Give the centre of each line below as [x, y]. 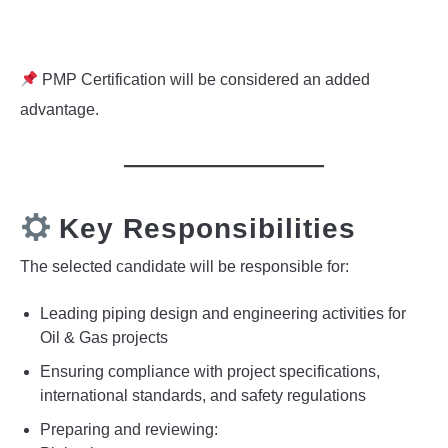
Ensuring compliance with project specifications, [210, 372]
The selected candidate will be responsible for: [184, 267]
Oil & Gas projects [104, 338]
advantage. [59, 110]
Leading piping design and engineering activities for [223, 314]
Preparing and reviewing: [129, 430]
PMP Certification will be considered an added [204, 80]
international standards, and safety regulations [203, 396]
